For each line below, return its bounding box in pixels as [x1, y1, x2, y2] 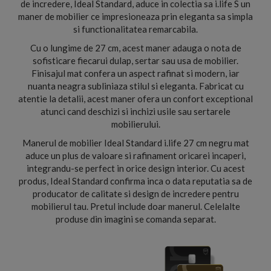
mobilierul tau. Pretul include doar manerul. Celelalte [31, 201, 240, 212]
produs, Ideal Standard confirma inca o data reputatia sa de [19, 175, 252, 186]
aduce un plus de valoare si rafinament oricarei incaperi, [25, 150, 246, 161]
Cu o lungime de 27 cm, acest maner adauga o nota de [30, 42, 241, 53]
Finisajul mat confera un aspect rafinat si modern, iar [31, 68, 240, 79]
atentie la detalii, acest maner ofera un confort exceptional [18, 93, 253, 104]
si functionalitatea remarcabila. [73, 24, 198, 34]
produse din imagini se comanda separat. [55, 214, 216, 224]
